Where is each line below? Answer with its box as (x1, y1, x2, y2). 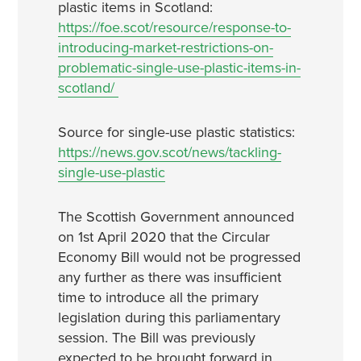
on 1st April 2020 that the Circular (57, 228, 270, 246)
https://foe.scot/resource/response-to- (57, 19, 291, 36)
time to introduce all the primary (57, 288, 259, 306)
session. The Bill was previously (57, 329, 255, 346)
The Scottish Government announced (57, 208, 294, 226)
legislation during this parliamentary (57, 309, 280, 326)
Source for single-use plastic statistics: (57, 123, 295, 141)
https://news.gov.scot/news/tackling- (57, 143, 281, 161)
